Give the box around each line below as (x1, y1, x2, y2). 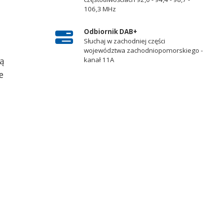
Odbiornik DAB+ (83, 27, 137, 36)
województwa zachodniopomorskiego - (83, 45, 203, 55)
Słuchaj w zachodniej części (83, 36, 165, 45)
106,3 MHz (83, 4, 116, 14)
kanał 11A (83, 55, 114, 64)
